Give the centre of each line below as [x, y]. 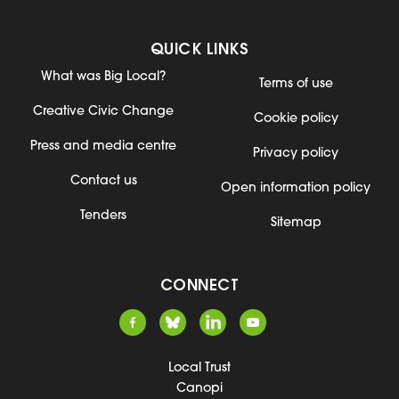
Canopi [199, 388]
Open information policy [296, 188]
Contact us [103, 181]
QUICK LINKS [199, 49]
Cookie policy [296, 118]
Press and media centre [103, 146]
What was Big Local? [103, 77]
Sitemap [296, 223]
